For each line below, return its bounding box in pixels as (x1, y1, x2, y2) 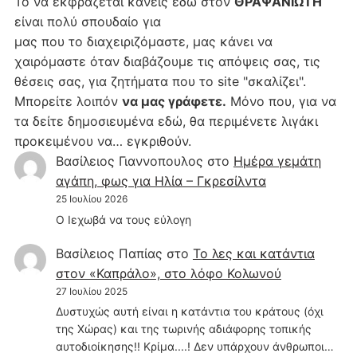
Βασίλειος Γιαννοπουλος (55, 153, 203, 170)
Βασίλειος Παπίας (55, 245, 163, 262)
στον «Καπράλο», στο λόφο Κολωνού (55, 265, 281, 282)
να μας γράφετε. (121, 93, 226, 110)
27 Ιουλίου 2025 (55, 285, 127, 298)
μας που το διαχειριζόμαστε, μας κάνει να (14, 33, 273, 50)
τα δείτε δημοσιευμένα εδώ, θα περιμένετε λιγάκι (14, 113, 318, 130)
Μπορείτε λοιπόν (14, 93, 122, 110)
